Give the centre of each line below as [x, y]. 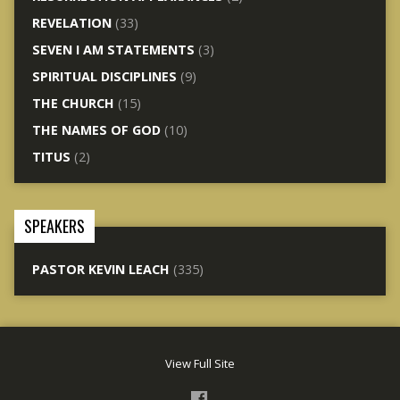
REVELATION [71, 22]
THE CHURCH [73, 103]
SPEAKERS [54, 225]
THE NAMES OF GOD [96, 129]
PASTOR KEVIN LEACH [100, 269]
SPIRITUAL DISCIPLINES [104, 76]
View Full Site [200, 363]
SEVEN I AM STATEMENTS [113, 49]
